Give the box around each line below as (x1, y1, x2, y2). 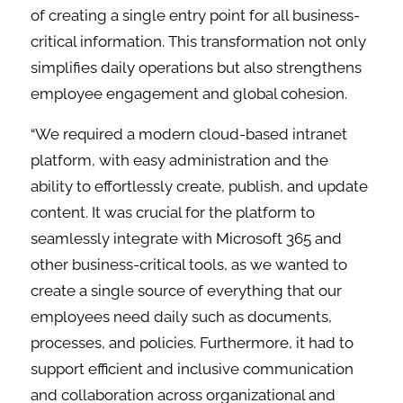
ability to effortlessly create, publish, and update (31, 177, 369, 196)
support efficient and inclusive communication (31, 360, 354, 379)
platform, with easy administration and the (31, 151, 329, 170)
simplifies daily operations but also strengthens (31, 58, 363, 77)
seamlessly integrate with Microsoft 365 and (31, 229, 343, 248)
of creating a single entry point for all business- (31, 6, 361, 25)
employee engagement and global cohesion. (31, 85, 352, 103)
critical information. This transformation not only (31, 32, 367, 51)
